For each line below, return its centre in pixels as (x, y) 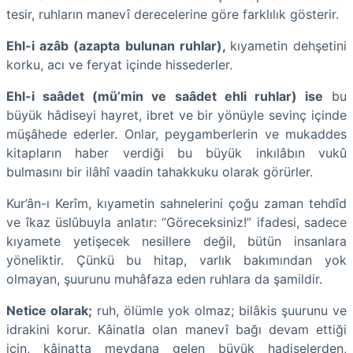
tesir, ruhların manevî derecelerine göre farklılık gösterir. (173, 15)
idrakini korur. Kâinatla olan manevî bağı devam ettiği (176, 330)
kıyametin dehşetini (288, 46)
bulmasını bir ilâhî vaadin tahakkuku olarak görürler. (160, 172)
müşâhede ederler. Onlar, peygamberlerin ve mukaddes (176, 134)
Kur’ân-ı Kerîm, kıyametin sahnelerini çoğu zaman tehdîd (176, 204)
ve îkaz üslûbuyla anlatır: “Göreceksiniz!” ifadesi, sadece (176, 223)
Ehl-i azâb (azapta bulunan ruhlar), (118, 46)
